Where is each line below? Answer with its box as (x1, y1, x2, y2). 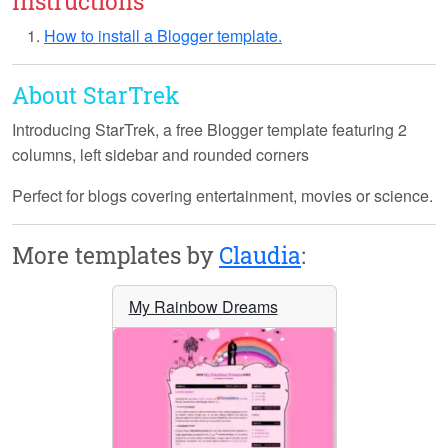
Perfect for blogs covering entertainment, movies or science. (12, 184, 433, 208)
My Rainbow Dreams (128, 295, 278, 319)
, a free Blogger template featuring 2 (155, 118, 407, 142)
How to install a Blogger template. (44, 24, 282, 48)
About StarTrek (12, 79, 179, 111)
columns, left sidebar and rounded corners (12, 143, 309, 167)
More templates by (12, 239, 219, 271)
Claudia (219, 239, 301, 271)
